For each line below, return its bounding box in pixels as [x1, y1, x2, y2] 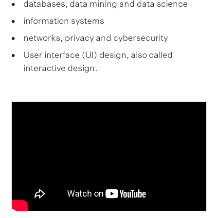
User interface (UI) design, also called [23, 50, 173, 60]
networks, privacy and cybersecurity [23, 33, 168, 43]
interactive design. [23, 63, 97, 73]
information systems [23, 16, 104, 26]
